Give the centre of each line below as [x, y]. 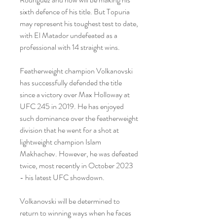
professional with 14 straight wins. [70, 47]
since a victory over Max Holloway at [75, 94]
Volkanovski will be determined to [70, 201]
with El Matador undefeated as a [69, 35]
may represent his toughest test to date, [79, 23]
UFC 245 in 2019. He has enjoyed [72, 106]
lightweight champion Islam [60, 142]
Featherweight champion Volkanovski [76, 71]
